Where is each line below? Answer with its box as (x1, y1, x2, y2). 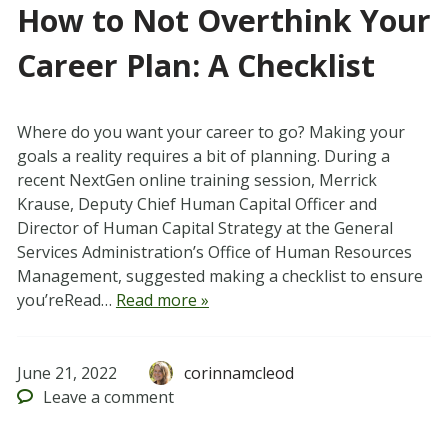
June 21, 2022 (16, 362, 117, 385)
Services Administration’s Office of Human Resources (16, 241, 412, 264)
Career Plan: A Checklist (16, 45, 375, 87)
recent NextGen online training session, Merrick (16, 169, 377, 192)
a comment (87, 386, 175, 409)
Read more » (115, 289, 209, 312)
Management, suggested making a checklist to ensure (16, 265, 423, 288)
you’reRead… (16, 289, 116, 312)
